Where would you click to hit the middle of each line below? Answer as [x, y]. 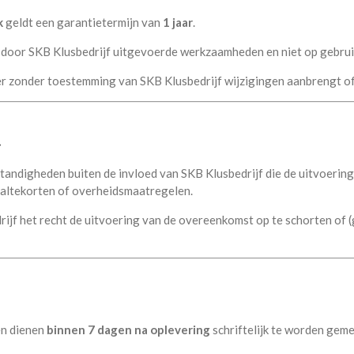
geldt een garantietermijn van [83, 22]
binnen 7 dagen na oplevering [128, 330]
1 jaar [178, 22]
